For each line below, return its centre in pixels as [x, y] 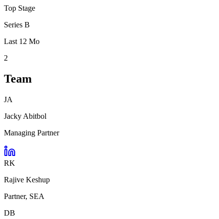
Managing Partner [32, 132]
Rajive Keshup [27, 179]
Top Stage [20, 8]
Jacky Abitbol [25, 116]
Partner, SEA [24, 196]
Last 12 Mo [22, 41]
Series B [17, 24]
